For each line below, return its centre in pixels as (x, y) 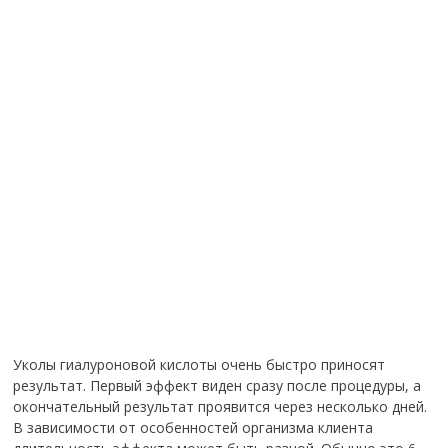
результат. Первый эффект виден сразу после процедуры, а (217, 385)
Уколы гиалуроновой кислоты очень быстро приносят (199, 364)
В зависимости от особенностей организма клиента (193, 427)
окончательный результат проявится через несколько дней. (220, 406)
